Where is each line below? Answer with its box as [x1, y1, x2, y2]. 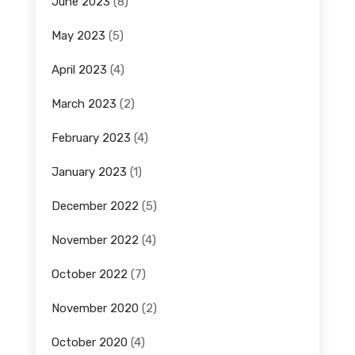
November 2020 [51, 301, 139, 316]
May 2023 [51, 29, 105, 44]
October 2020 [51, 335, 128, 350]
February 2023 [51, 131, 131, 146]
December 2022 [51, 199, 139, 214]
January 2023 [51, 165, 127, 180]
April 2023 [51, 63, 107, 78]
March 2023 [51, 97, 116, 112]
